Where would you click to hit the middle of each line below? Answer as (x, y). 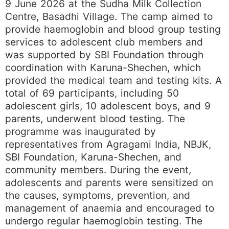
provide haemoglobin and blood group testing (113, 29)
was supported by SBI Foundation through (104, 55)
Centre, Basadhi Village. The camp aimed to (109, 17)
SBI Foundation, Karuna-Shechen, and (93, 157)
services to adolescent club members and (104, 42)
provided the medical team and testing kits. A (113, 81)
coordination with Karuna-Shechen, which (103, 68)
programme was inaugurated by (81, 132)
